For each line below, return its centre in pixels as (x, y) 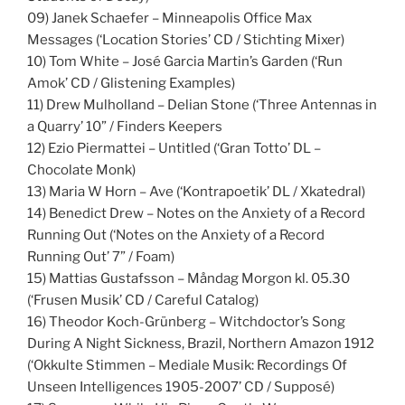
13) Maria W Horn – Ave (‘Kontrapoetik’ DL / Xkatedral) (196, 191)
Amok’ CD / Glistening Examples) (131, 83)
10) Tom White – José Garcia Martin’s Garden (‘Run (185, 61)
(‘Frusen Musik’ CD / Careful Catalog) (143, 300)
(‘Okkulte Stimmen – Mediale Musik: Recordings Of (187, 365)
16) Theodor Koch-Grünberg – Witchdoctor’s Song (186, 321)
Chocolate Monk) (81, 170)
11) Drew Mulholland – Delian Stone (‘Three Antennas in (202, 104)
